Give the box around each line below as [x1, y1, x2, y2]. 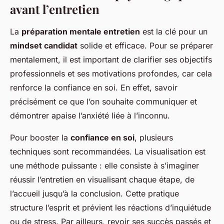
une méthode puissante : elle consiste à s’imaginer [10, 160, 199, 171]
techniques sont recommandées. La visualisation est [10, 146, 205, 157]
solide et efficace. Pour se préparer [77, 40, 213, 51]
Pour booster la [10, 132, 70, 143]
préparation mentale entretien [21, 26, 140, 37]
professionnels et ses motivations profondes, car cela [10, 68, 212, 79]
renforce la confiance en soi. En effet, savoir [10, 82, 177, 93]
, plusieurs [134, 132, 173, 143]
